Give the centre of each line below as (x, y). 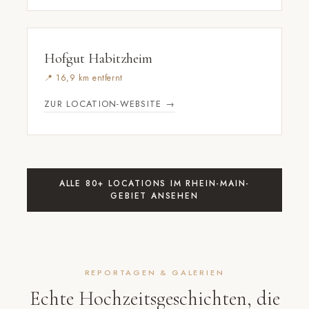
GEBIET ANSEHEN (154, 196)
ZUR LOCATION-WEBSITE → (110, 103)
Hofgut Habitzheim (98, 59)
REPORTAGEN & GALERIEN (154, 272)
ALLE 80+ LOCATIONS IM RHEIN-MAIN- (154, 184)
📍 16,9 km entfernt (83, 78)
